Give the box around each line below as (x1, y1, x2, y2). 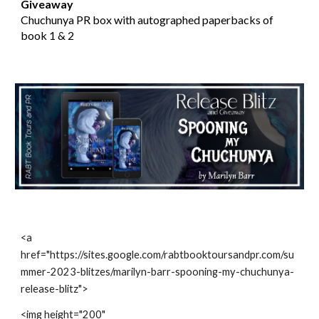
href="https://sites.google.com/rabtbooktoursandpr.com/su (21, 249, 295, 261)
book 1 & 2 (21, 28, 75, 42)
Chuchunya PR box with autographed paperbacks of (21, 13, 274, 26)
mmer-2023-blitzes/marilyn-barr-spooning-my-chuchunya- (21, 266, 295, 278)
